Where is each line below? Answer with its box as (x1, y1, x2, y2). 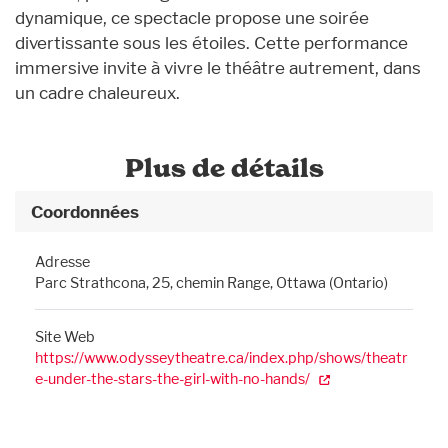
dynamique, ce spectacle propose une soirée (15, 7, 369, 28)
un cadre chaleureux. (15, 82, 180, 103)
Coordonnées (31, 201, 139, 222)
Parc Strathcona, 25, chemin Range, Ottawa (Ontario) (35, 274, 388, 291)
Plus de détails (124, 152, 324, 184)
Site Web (35, 328, 95, 345)
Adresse (35, 253, 90, 270)
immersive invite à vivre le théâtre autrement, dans (15, 57, 421, 78)
